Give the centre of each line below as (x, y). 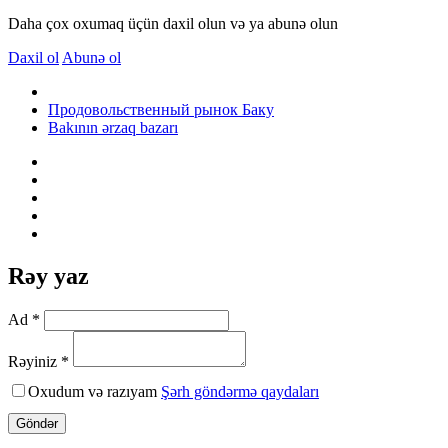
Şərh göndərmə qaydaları (240, 391)
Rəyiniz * (38, 361)
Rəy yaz (48, 275)
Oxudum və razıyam (94, 391)
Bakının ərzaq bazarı (113, 127)
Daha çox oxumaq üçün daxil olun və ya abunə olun (173, 23)
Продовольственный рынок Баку (161, 109)
